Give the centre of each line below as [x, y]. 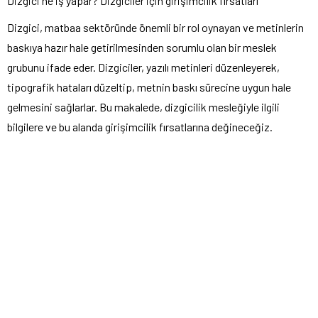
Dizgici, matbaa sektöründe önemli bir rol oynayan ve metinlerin [155, 27]
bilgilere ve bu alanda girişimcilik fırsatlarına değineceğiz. [140, 126]
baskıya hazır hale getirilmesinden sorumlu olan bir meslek [142, 47]
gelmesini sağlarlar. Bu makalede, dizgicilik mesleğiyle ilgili [143, 106]
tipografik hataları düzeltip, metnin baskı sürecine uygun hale [149, 87]
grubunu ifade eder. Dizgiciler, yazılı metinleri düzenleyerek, [143, 67]
